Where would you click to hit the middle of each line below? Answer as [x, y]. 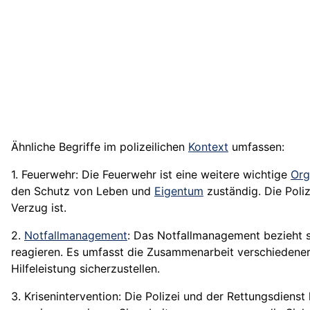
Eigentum [179, 191]
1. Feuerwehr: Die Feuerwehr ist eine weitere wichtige [151, 175]
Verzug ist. [39, 208]
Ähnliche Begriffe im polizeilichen [100, 147]
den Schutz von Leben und [83, 191]
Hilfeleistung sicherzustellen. [85, 269]
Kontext [208, 147]
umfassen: [256, 147]
